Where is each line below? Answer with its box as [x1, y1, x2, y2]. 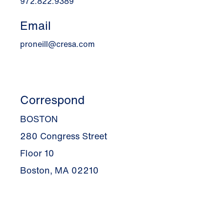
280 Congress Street [20, 130, 107, 142]
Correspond [20, 91, 85, 109]
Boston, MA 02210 [20, 164, 99, 176]
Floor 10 [20, 147, 54, 159]
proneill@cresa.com [20, 38, 95, 50]
